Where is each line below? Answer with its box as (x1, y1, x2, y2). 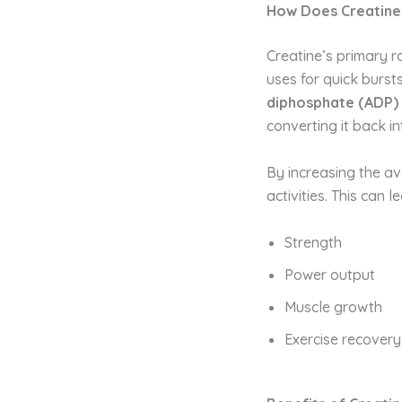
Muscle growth (284, 297, 382, 316)
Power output (284, 265, 375, 284)
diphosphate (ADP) (267, 93, 398, 112)
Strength (284, 232, 342, 251)
